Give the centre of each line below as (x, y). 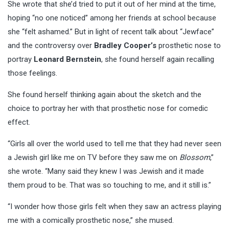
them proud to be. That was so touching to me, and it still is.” (109, 185)
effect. (19, 122)
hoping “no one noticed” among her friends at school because (112, 18)
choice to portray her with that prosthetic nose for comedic (108, 108)
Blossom (195, 157)
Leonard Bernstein (67, 59)
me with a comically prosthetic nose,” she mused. (91, 220)
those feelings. (32, 73)
